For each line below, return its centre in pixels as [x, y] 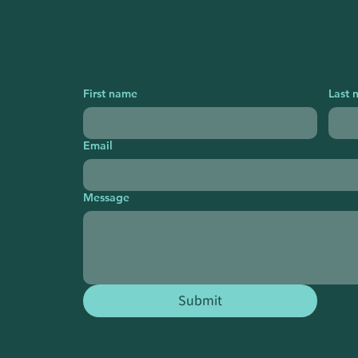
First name [110, 93]
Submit [200, 300]
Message [106, 197]
